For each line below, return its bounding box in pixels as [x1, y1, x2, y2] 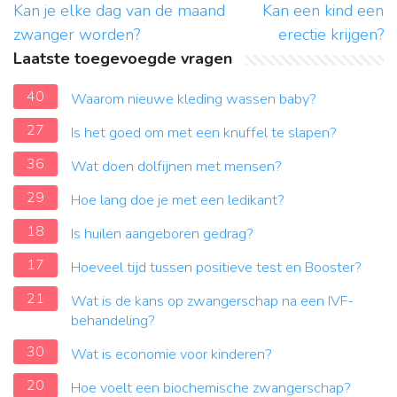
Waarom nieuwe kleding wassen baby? [71, 90, 316, 110]
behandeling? [71, 311, 155, 331]
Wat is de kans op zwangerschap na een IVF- [71, 292, 354, 312]
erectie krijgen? [278, 24, 384, 46]
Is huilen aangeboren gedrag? [71, 224, 253, 245]
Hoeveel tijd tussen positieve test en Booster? [71, 258, 362, 278]
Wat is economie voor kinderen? [71, 345, 272, 365]
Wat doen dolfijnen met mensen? [71, 157, 282, 177]
